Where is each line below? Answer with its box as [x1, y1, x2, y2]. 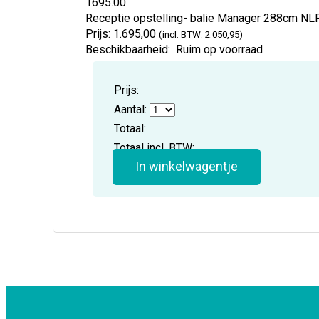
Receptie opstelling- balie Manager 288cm [85, 11, 301, 25]
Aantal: [114, 102, 147, 116]
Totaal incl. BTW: [114, 140, 195, 155]
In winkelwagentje [135, 158, 239, 174]
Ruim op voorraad [170, 42, 263, 56]
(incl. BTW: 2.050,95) [159, 28, 244, 40]
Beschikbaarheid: [85, 42, 171, 56]
